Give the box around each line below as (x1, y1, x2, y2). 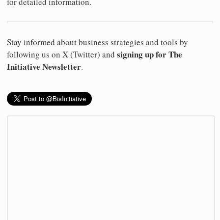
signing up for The (117, 48, 182, 61)
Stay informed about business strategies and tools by (7, 36, 188, 48)
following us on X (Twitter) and (7, 49, 117, 60)
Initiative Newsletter (7, 60, 81, 73)
